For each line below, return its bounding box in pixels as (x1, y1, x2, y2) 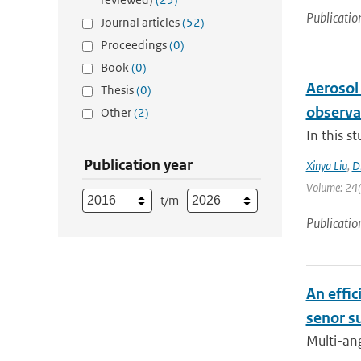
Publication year (84, 156, 193, 174)
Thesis (101, 82, 136, 98)
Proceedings (101, 37, 169, 52)
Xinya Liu (305, 158, 347, 173)
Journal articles (101, 15, 182, 30)
